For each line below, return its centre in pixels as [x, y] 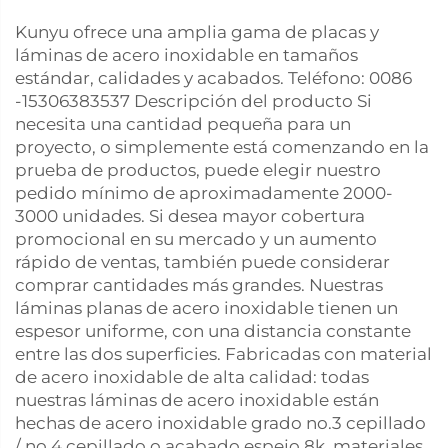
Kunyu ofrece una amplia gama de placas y [197, 32]
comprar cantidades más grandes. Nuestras [199, 285]
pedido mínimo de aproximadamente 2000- [204, 193]
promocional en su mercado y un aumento [196, 239]
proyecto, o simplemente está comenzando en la [222, 147]
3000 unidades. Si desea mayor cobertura [190, 216]
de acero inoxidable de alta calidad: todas [192, 377]
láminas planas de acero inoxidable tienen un [206, 308]
